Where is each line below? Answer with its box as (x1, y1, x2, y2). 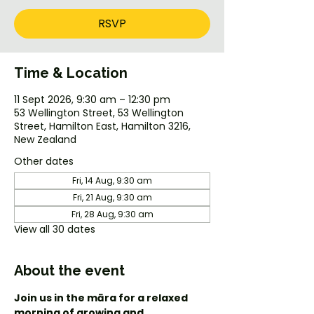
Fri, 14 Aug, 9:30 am (72, 175, 152, 186)
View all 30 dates (14, 222, 95, 236)
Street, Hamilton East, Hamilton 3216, (14, 119, 191, 133)
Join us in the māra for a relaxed (14, 291, 190, 305)
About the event (14, 262, 125, 279)
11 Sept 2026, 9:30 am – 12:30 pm (14, 93, 170, 107)
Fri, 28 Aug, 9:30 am (71, 208, 153, 220)
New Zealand (14, 132, 76, 146)
